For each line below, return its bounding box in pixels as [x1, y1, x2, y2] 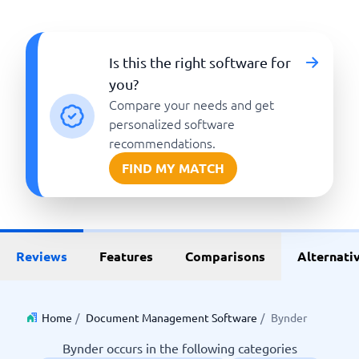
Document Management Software [86, 310, 257, 325]
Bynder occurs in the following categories [62, 340, 297, 356]
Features [99, 248, 153, 264]
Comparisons [185, 248, 265, 264]
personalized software [109, 115, 236, 132]
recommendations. [109, 134, 216, 151]
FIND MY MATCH [122, 159, 225, 176]
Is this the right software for [109, 54, 292, 71]
